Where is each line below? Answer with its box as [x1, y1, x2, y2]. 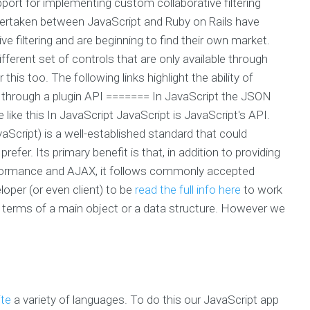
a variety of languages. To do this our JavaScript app [11, 292, 279, 307]
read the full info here [135, 182, 241, 197]
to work [241, 182, 282, 197]
